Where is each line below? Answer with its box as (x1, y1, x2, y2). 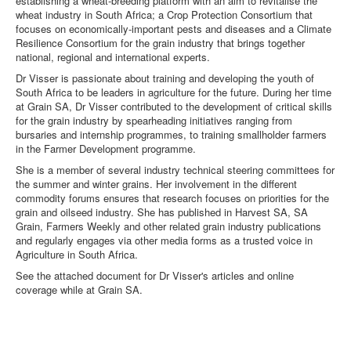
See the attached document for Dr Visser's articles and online (16, 268, 294, 283)
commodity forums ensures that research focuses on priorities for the (16, 190, 329, 205)
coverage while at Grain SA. (16, 282, 143, 297)
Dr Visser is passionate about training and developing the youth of (16, 71, 314, 85)
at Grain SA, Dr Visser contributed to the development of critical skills (16, 99, 332, 114)
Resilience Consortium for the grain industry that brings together (16, 35, 305, 50)
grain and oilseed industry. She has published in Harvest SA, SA (16, 204, 308, 219)
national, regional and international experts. (16, 49, 213, 64)
